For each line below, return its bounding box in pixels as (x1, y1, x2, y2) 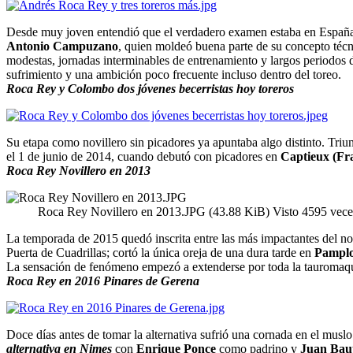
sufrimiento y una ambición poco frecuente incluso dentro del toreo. (6, 67, 341, 81)
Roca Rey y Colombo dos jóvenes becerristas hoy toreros (6, 81, 294, 95)
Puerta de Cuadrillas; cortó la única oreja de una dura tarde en (6, 245, 314, 259)
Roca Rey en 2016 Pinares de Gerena (6, 273, 199, 288)
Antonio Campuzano (6, 39, 118, 53)
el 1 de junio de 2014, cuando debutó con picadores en (6, 149, 281, 163)
